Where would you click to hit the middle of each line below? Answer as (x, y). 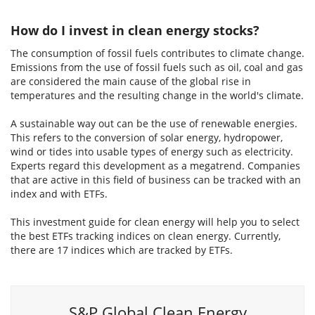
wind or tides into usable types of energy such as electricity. (152, 152)
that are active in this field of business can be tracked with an (156, 180)
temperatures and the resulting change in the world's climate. (157, 95)
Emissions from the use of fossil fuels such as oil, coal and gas (157, 67)
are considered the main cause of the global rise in (131, 81)
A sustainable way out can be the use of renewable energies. (154, 123)
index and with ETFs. (59, 194)
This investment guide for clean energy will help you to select (155, 222)
